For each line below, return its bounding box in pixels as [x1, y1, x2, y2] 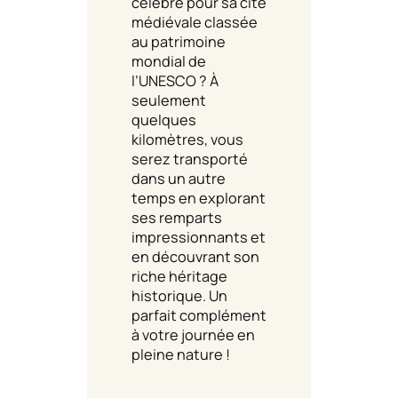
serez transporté [131, 148, 248, 169]
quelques [131, 109, 196, 130]
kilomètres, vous [131, 129, 243, 149]
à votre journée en [131, 324, 255, 345]
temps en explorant [131, 187, 266, 208]
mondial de [131, 51, 206, 71]
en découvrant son [131, 246, 259, 267]
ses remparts [131, 207, 222, 227]
